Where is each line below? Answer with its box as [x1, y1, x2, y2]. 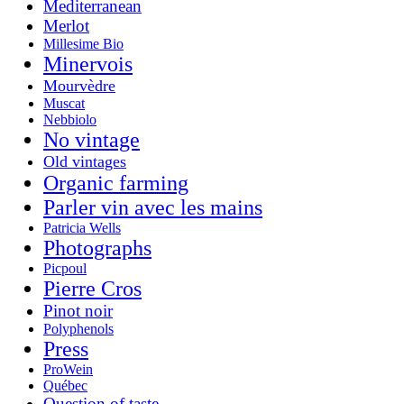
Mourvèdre [43, 76, 115, 95]
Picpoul [43, 260, 87, 276]
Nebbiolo [43, 111, 96, 127]
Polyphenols [43, 320, 114, 336]
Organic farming [43, 170, 188, 195]
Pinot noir [43, 300, 113, 320]
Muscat [43, 95, 85, 111]
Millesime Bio [43, 35, 124, 51]
